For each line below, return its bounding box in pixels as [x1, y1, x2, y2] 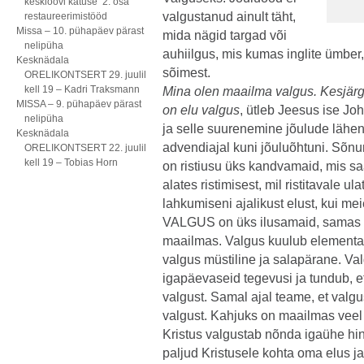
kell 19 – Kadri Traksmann [24, 84, 140, 95]
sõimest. [162, 66, 210, 80]
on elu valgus [162, 103, 240, 117]
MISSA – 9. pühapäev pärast [16, 98, 141, 110]
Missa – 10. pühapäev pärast [16, 25, 144, 37]
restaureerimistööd [24, 11, 107, 22]
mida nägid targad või [162, 28, 287, 42]
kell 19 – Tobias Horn [24, 157, 118, 168]
